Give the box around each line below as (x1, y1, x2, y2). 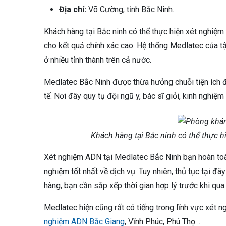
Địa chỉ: (59, 5, 86, 15)
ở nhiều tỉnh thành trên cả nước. (44, 55, 151, 65)
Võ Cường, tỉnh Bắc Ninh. (86, 5, 174, 15)
